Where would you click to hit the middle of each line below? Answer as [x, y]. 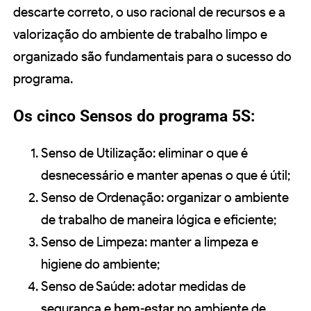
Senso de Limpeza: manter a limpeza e [150, 242]
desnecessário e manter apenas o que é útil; [166, 176]
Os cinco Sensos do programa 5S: [134, 117]
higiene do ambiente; [100, 264]
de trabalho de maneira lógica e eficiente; [159, 220]
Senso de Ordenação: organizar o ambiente [165, 198]
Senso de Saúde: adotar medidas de [143, 287]
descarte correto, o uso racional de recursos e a [149, 12]
